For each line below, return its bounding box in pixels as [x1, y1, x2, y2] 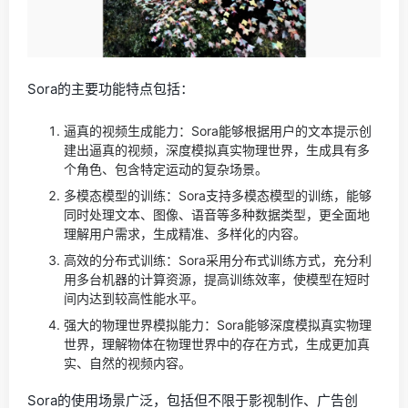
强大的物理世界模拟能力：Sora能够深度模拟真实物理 [64, 316, 372, 332]
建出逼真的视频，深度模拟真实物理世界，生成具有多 [64, 141, 370, 158]
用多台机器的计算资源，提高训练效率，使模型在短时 [64, 270, 370, 287]
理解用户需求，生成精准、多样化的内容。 [64, 225, 306, 241]
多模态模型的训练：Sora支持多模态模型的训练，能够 [64, 187, 372, 203]
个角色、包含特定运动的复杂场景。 [64, 160, 268, 177]
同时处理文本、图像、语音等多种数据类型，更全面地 [64, 206, 370, 222]
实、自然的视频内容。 [64, 354, 191, 371]
